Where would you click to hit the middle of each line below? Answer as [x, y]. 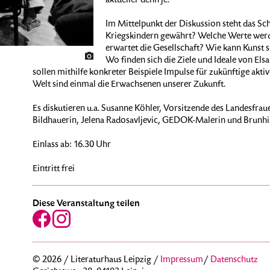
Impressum [181, 260]
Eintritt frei [53, 169]
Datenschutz [234, 260]
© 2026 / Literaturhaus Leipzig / [96, 260]
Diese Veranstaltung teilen [86, 204]
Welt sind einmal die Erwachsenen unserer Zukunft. [129, 85]
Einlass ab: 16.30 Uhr [71, 145]
